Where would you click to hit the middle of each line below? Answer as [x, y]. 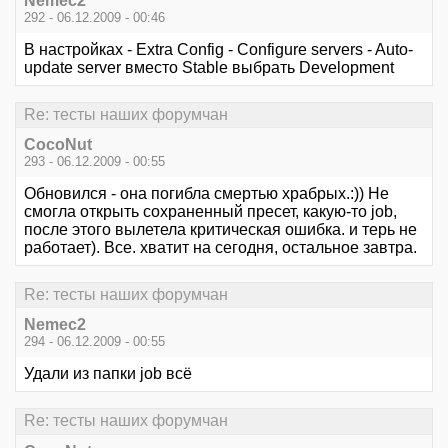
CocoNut [58, 144]
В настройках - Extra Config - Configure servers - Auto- [218, 49]
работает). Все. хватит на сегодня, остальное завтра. [220, 247]
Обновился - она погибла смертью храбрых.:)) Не [206, 193]
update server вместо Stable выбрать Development [209, 67]
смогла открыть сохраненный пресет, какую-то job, [210, 211]
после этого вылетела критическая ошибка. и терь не [220, 229]
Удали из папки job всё [108, 374]
